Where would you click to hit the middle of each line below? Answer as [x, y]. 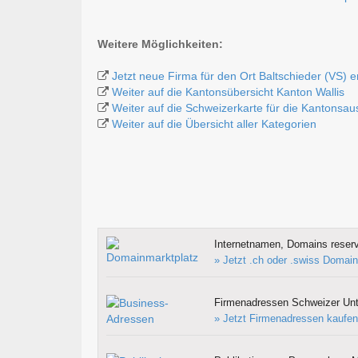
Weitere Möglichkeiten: [160, 44]
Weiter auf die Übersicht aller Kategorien [214, 124]
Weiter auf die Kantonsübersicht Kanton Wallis [228, 92]
